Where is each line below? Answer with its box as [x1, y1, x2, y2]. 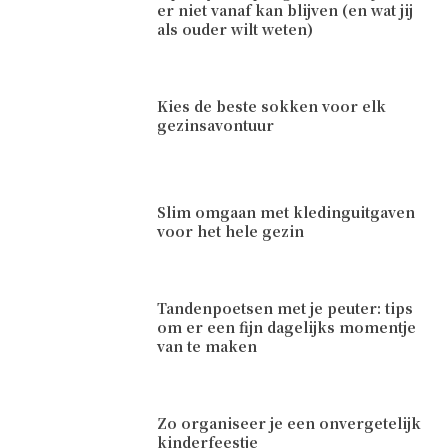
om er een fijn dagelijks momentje [157, 316, 417, 337]
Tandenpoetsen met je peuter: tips [157, 297, 414, 318]
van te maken [157, 335, 258, 356]
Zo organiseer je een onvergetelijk [157, 412, 422, 433]
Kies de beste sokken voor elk [157, 95, 387, 116]
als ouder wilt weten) [157, 18, 314, 39]
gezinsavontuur [157, 114, 275, 135]
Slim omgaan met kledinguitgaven [157, 201, 416, 222]
